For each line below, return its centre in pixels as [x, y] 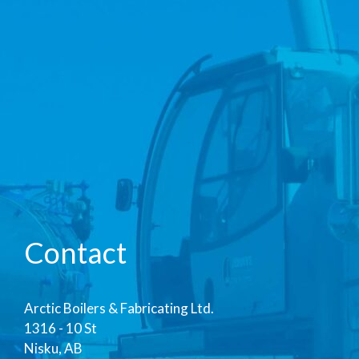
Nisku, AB [53, 349]
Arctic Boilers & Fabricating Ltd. [119, 309]
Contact [75, 253]
